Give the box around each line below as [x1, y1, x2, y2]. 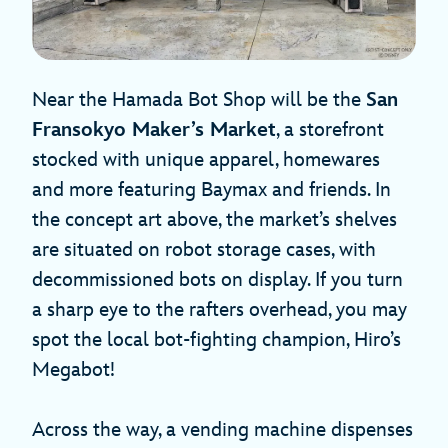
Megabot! [32, 358, 115, 383]
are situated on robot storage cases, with [32, 238, 376, 263]
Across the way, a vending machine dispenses [32, 418, 413, 443]
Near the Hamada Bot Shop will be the [32, 88, 366, 113]
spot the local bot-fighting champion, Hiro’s [32, 328, 401, 353]
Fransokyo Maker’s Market [32, 118, 276, 143]
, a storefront [276, 118, 384, 143]
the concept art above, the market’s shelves [32, 208, 397, 233]
